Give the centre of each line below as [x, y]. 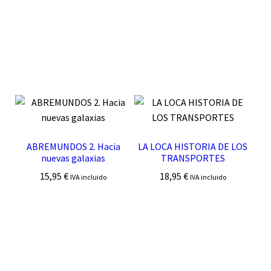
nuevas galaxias [73, 158]
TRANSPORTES [193, 158]
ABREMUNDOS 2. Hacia [73, 146]
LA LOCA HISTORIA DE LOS [193, 146]
